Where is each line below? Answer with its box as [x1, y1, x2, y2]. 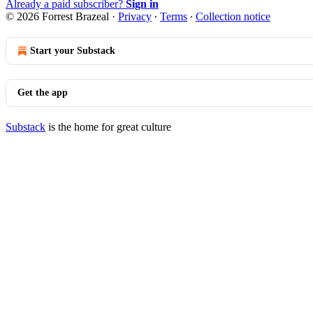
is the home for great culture [45, 120, 171, 133]
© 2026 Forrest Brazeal [6, 10, 109, 22]
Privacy [118, 10, 152, 22]
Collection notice [196, 10, 270, 22]
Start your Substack [30, 45, 115, 56]
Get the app [17, 87, 68, 98]
